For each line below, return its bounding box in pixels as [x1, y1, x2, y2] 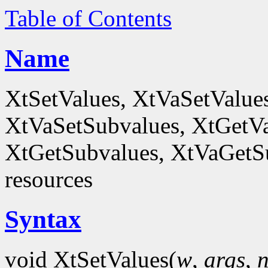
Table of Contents [5, 5, 172, 31]
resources [5, 166, 93, 192]
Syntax [5, 205, 81, 233]
